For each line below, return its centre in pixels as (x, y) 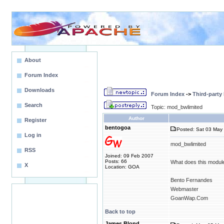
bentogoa (118, 127)
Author (136, 118)
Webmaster (184, 189)
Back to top (120, 211)
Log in (33, 135)
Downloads (39, 90)
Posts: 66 (116, 161)
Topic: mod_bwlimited (177, 107)
